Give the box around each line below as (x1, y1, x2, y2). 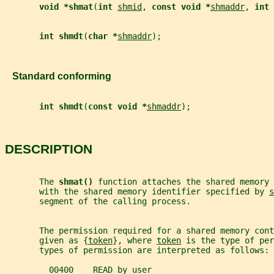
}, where (113, 235, 157, 246)
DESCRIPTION (5, 141, 92, 156)
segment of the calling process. (5, 196, 191, 207)
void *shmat (39, 1, 93, 12)
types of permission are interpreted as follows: (5, 245, 269, 256)
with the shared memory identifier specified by (5, 187, 269, 197)
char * (88, 31, 117, 41)
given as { (5, 235, 88, 246)
